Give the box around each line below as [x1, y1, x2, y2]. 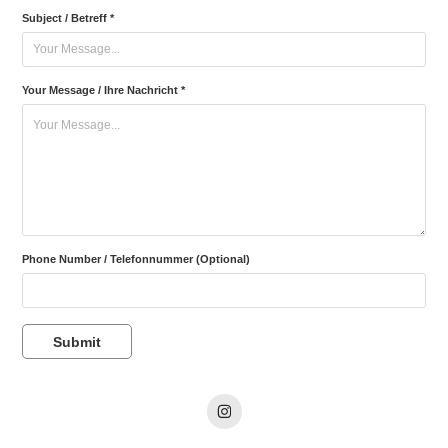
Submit [53, 334, 102, 350]
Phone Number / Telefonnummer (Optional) [22, 253, 251, 265]
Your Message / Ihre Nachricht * [22, 84, 186, 96]
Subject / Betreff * [22, 12, 115, 24]
